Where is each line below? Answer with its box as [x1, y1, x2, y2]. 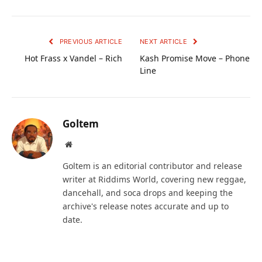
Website [71, 140, 98, 149]
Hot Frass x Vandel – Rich [25, 53, 122, 64]
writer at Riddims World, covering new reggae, [63, 174, 246, 185]
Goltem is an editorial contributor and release [63, 160, 242, 172]
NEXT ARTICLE [140, 37, 189, 46]
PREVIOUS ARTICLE [57, 37, 122, 46]
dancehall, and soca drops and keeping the [63, 187, 233, 199]
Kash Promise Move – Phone [140, 53, 250, 64]
